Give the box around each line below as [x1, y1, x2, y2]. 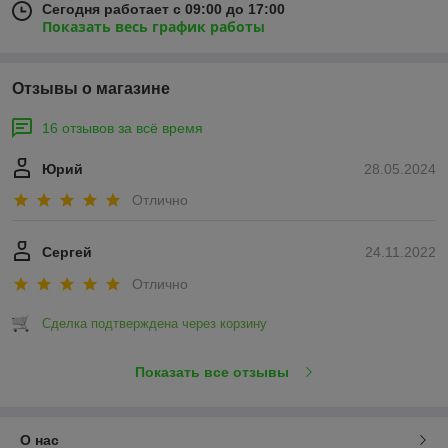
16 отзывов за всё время [42, 120, 203, 136]
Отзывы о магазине [12, 80, 170, 97]
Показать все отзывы [134, 363, 289, 380]
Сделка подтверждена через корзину [42, 315, 267, 331]
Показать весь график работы [42, 17, 265, 36]
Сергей [42, 244, 92, 261]
